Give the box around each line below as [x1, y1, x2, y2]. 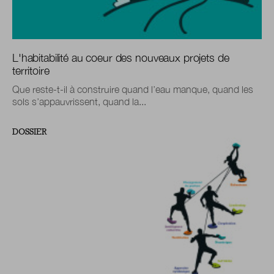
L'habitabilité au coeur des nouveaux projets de [12, 51, 229, 65]
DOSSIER [12, 127, 46, 138]
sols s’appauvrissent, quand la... [12, 96, 146, 108]
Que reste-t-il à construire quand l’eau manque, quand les [12, 84, 253, 95]
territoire [12, 64, 50, 78]
